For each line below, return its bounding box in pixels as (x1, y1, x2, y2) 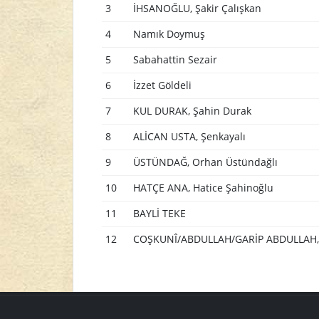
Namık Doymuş (132, 27, 205, 41)
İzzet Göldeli (132, 78, 192, 92)
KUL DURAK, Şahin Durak (132, 104, 251, 117)
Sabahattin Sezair (132, 53, 217, 66)
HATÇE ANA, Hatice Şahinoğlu (132, 181, 273, 194)
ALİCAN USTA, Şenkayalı (132, 130, 246, 143)
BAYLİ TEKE (132, 206, 186, 220)
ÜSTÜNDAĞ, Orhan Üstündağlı (132, 155, 278, 169)
